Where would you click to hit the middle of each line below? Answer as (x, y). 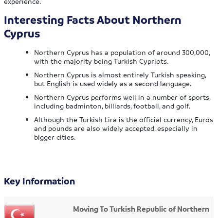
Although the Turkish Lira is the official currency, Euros (124, 119)
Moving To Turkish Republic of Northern (141, 209)
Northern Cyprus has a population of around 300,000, (122, 52)
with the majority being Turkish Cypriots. (102, 61)
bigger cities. (55, 137)
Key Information (40, 181)
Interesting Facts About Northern (93, 20)
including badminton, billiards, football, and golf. (113, 106)
